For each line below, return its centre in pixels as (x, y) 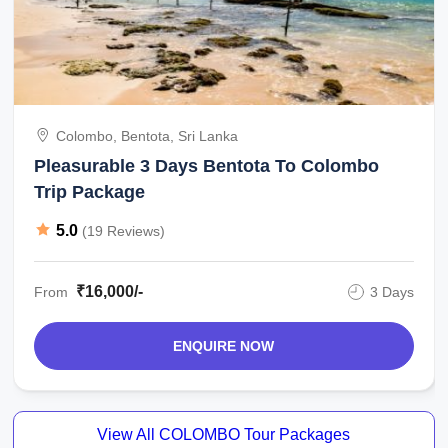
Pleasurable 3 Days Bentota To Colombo (207, 166)
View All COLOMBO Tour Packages (224, 434)
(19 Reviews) (124, 230)
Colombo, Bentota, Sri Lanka (147, 136)
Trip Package (90, 192)
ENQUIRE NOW (224, 346)
